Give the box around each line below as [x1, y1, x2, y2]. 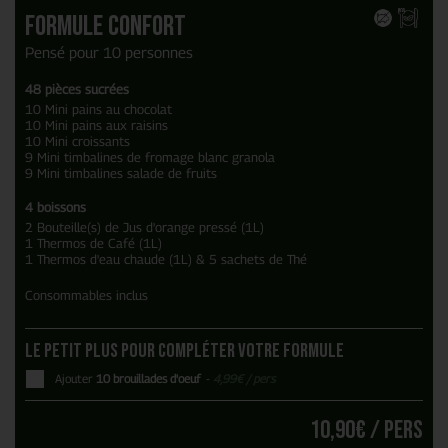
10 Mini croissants [25, 133, 130, 150]
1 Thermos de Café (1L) [25, 235, 162, 252]
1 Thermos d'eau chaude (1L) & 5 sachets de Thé [25, 251, 307, 268]
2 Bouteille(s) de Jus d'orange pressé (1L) [25, 219, 264, 236]
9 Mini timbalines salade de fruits [25, 165, 217, 182]
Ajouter [55, 372, 96, 387]
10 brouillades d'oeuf [96, 372, 203, 387]
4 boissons [25, 199, 86, 216]
